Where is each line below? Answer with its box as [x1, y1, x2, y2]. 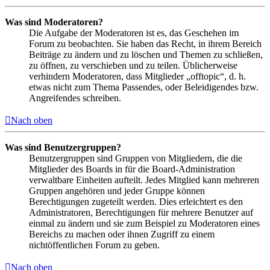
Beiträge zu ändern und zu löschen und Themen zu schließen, [29, 49, 263, 60]
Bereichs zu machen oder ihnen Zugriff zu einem [29, 228, 215, 239]
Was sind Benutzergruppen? [5, 142, 121, 152]
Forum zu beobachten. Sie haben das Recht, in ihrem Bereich [29, 38, 262, 49]
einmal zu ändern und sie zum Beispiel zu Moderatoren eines [29, 218, 260, 228]
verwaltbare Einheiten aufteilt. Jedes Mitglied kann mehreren [29, 174, 259, 185]
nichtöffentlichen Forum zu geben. [29, 239, 160, 250]
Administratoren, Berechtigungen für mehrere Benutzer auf [29, 207, 253, 218]
